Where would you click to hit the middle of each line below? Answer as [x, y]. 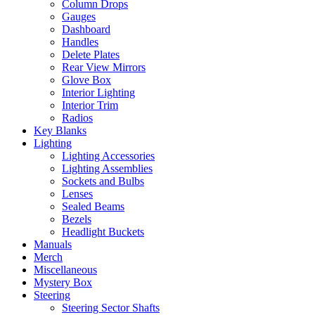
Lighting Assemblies [107, 169]
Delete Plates [91, 55]
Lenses [77, 194]
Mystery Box [63, 283]
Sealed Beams [93, 207]
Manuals [53, 245]
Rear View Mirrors [104, 67]
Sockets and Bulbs [103, 181]
